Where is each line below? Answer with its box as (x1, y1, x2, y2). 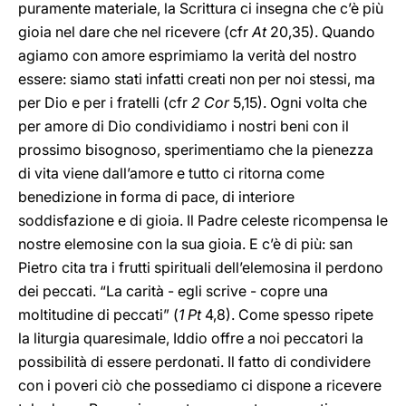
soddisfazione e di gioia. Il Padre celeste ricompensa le (18, 211, 388, 229)
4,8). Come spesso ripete (201, 305, 373, 324)
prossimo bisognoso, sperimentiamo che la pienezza (18, 140, 373, 159)
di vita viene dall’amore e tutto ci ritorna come (18, 164, 324, 182)
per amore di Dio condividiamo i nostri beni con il (18, 117, 349, 135)
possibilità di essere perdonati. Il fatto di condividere (18, 353, 371, 371)
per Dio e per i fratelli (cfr (18, 93, 191, 111)
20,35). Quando (266, 23, 375, 41)
